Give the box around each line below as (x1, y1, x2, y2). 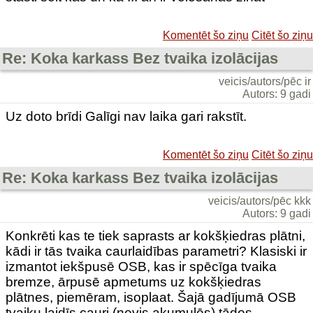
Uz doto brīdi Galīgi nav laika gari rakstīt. (6, 109, 247, 124)
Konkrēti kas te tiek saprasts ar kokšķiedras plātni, (6, 228, 305, 243)
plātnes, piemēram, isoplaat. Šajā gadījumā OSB (6, 290, 296, 305)
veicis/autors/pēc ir (219, 75, 311, 87)
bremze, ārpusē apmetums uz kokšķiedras (6, 275, 261, 289)
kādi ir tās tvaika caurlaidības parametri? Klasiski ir (6, 244, 307, 259)
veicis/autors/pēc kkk (208, 195, 311, 207)
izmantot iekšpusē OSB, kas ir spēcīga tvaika (6, 259, 277, 274)
